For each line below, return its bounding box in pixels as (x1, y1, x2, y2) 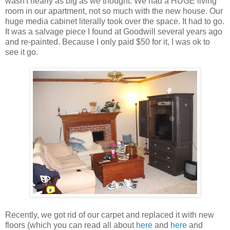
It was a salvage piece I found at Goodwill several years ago (5, 27, 222, 36)
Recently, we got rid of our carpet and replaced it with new (5, 210, 214, 220)
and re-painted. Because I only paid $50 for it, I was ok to (5, 37, 210, 47)
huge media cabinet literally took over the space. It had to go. (5, 17, 224, 26)
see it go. (5, 48, 38, 57)
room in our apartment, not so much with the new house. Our (5, 7, 223, 16)
